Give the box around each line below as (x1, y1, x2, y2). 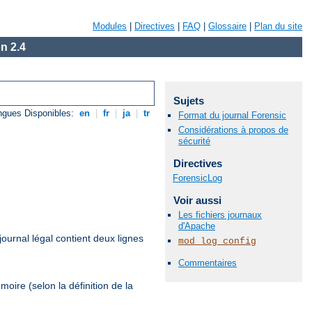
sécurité (178, 136, 210, 147)
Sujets (173, 95, 204, 107)
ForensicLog (173, 172, 222, 183)
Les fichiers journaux (178, 210, 262, 221)
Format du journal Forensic (178, 110, 286, 121)
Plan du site (254, 21, 302, 31)
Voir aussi (173, 194, 221, 206)
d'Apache (178, 221, 215, 232)
